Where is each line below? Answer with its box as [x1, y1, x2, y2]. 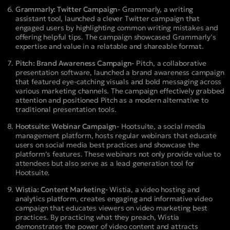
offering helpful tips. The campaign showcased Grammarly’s [15, 32, 216, 42]
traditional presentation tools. [15, 105, 117, 114]
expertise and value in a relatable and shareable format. [15, 42, 204, 51]
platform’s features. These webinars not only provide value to [15, 149, 221, 159]
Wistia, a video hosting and [107, 185, 200, 195]
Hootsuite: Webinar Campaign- [15, 122, 119, 131]
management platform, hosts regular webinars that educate [15, 131, 217, 141]
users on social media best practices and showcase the [15, 140, 199, 150]
